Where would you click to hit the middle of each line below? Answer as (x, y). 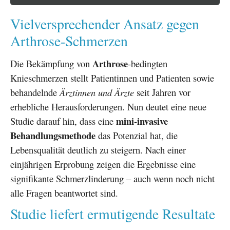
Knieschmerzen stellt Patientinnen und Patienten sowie (112, 78)
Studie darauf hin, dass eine (63, 121)
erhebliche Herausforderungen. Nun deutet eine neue (108, 106)
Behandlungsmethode (53, 135)
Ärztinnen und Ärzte (97, 92)
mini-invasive (142, 121)
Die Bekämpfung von (51, 63)
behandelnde (35, 92)
